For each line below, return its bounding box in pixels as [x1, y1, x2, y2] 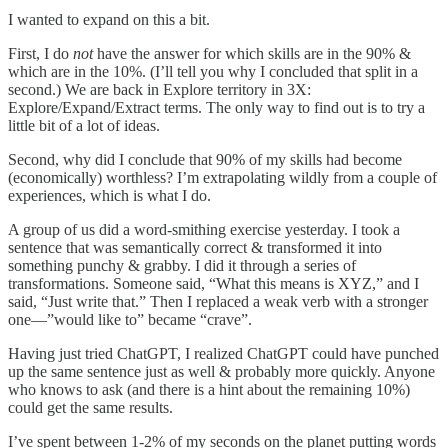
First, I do [8, 44, 73, 62]
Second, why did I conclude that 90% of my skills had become [8, 150, 402, 168]
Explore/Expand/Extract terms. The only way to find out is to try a [8, 98, 425, 116]
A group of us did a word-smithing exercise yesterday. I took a [8, 220, 400, 238]
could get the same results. [8, 398, 173, 416]
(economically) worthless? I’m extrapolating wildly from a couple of [8, 168, 437, 186]
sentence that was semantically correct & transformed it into [8, 238, 382, 256]
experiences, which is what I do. [8, 186, 211, 204]
